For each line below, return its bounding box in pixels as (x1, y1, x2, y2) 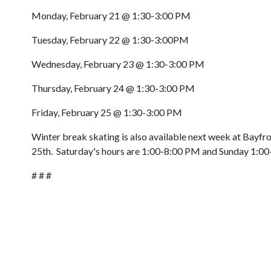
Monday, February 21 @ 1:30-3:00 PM (31, 10, 191, 21)
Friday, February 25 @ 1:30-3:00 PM (31, 106, 182, 118)
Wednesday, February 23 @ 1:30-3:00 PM (31, 58, 204, 70)
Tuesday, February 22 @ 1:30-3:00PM (31, 34, 189, 45)
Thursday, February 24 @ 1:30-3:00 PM (31, 82, 195, 94)
